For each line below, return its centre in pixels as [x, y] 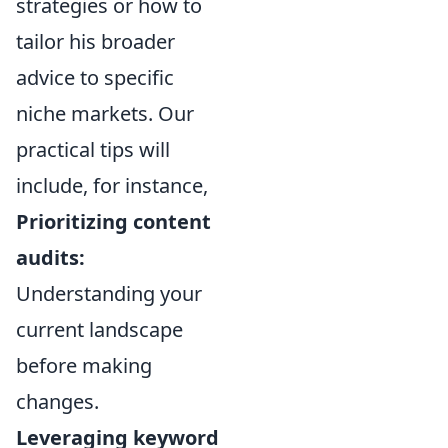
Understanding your [109, 294]
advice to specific [95, 78]
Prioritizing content [113, 222]
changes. [57, 402]
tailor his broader [95, 42]
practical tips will [93, 150]
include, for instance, [112, 186]
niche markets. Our [105, 114]
